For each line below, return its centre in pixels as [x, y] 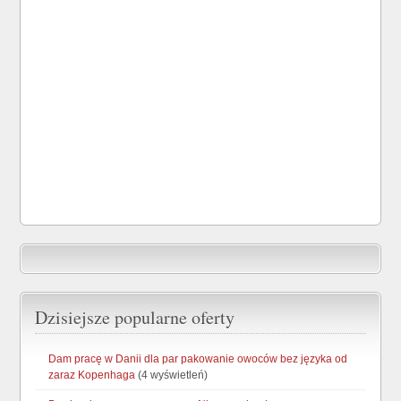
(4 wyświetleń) [172, 375]
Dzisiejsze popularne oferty [135, 317]
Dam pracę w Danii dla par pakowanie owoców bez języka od [198, 359]
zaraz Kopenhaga [92, 375]
